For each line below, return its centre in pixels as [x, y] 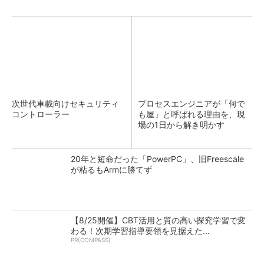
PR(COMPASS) [91, 240]
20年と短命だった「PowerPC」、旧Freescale [157, 159]
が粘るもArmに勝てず [111, 170]
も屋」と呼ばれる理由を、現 [192, 114]
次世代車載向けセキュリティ [65, 104]
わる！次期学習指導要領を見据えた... [140, 231]
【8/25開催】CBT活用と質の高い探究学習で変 [158, 220]
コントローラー [41, 114]
